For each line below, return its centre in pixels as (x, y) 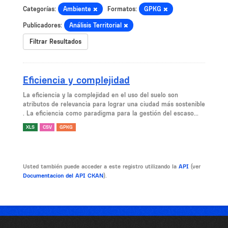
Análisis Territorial (96, 25)
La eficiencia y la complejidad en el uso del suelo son (101, 95)
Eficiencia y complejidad (76, 80)
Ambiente (78, 9)
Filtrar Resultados (55, 41)
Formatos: (122, 9)
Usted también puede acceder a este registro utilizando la (101, 166)
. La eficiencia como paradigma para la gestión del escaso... (111, 113)
